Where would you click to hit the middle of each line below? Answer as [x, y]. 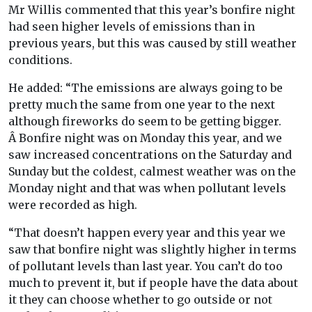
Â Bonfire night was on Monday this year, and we [145, 138]
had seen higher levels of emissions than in [132, 27]
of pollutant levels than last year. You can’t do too [146, 266]
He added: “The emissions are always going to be [146, 88]
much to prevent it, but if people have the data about [153, 283]
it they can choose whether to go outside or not [140, 300]
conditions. [40, 60]
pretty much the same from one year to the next [142, 105]
